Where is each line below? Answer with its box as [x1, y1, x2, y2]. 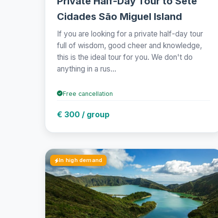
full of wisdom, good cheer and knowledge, [57, 40, 202, 50]
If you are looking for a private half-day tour [57, 29, 203, 38]
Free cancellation [63, 90, 113, 97]
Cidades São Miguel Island [57, 10, 182, 22]
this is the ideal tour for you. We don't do [57, 52, 193, 62]
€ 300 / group [57, 109, 109, 119]
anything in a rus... [57, 64, 116, 73]
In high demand [59, 157, 103, 164]
